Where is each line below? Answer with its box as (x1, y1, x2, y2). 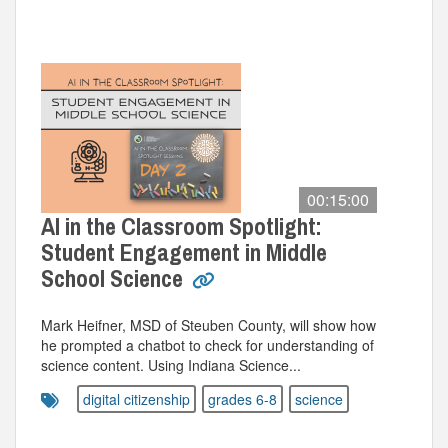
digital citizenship (83, 389, 190, 409)
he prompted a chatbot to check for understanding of (41, 335, 374, 355)
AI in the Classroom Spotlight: (41, 210, 322, 242)
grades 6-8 (208, 389, 277, 409)
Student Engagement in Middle (41, 236, 327, 268)
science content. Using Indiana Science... (41, 355, 301, 375)
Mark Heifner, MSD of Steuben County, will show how (41, 315, 376, 335)
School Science (41, 262, 188, 294)
